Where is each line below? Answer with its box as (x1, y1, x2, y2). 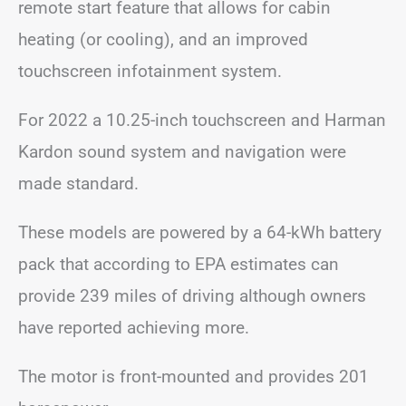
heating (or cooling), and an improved (18, 28, 308, 50)
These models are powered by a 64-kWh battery (18, 221, 382, 243)
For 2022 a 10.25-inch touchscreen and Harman (18, 109, 386, 130)
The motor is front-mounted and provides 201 (18, 365, 369, 387)
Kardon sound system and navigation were (18, 140, 346, 162)
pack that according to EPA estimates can (18, 253, 339, 275)
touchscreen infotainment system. (18, 60, 282, 82)
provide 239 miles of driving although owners (18, 285, 366, 306)
